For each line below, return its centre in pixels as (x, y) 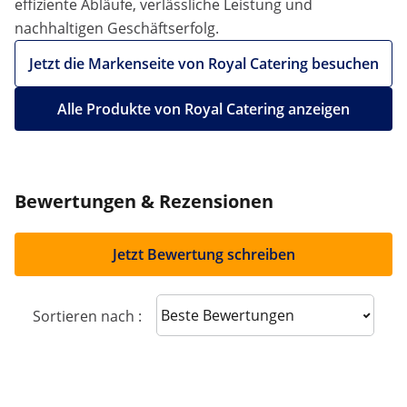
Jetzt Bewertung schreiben (203, 254)
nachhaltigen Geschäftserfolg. (117, 28)
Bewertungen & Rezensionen (144, 201)
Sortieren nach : (87, 316)
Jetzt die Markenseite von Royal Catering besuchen (203, 64)
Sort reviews (212, 314)
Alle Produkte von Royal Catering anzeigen (203, 109)
